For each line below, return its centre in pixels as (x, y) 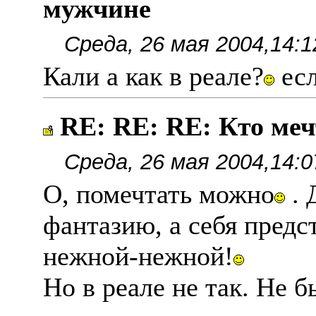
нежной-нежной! (138, 256)
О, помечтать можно (159, 194)
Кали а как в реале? (153, 76)
